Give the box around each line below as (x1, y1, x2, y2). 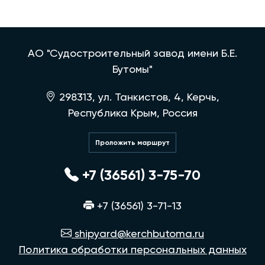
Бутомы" (112, 62, 153, 75)
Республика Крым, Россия (67, 106, 198, 119)
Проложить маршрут (95, 138, 170, 147)
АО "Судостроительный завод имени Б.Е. (28, 46, 237, 59)
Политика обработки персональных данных (18, 243, 247, 256)
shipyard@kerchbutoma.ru (72, 227, 204, 240)
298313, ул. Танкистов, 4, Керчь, (56, 90, 219, 103)
